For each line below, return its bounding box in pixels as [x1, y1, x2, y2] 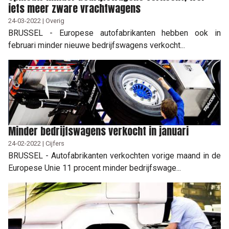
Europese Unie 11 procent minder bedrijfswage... [8, 163, 181, 173]
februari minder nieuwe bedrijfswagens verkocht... [8, 40, 185, 50]
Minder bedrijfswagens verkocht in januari [8, 123, 189, 139]
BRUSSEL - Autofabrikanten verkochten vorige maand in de [8, 150, 221, 161]
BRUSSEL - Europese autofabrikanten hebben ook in [8, 28, 221, 38]
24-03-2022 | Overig [8, 16, 64, 25]
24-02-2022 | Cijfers [8, 139, 64, 147]
